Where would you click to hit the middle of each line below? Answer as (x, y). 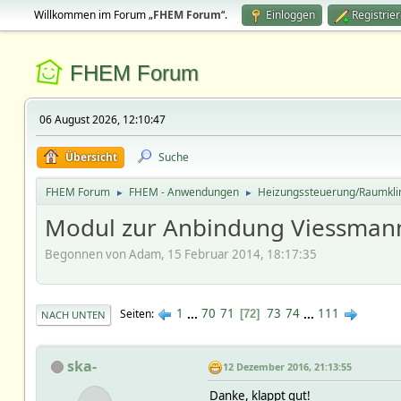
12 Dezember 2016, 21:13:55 (287, 367)
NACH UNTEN (73, 314)
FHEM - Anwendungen (183, 192)
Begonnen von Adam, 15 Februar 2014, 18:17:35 (180, 254)
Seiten (135, 314)
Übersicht (91, 157)
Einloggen (290, 15)
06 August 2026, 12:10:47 (102, 119)
